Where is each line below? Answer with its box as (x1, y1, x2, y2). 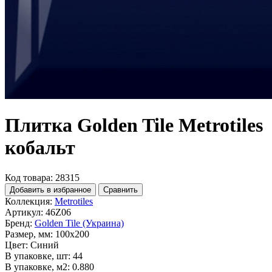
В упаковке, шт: (5, 250, 70, 261)
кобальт (5, 137, 75, 159)
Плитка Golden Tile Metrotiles (5, 114, 263, 137)
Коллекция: (5, 195, 52, 206)
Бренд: (5, 217, 32, 228)
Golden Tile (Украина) (35, 217, 124, 228)
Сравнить (103, 185, 138, 194)
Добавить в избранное (10, 185, 91, 194)
